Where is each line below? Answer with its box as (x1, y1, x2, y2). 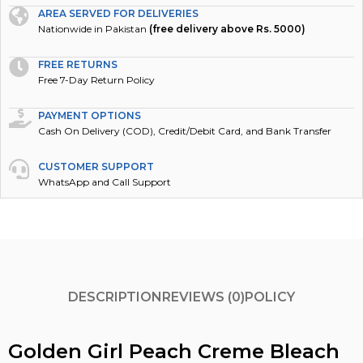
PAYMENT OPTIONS (38, 92, 142, 104)
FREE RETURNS (38, 41, 118, 53)
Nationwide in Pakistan (38, 5, 150, 17)
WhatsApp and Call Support (38, 158, 172, 170)
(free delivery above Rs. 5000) (149, 5, 306, 17)
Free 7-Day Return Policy (38, 56, 156, 68)
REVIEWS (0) (162, 271, 245, 287)
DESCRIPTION (68, 271, 162, 287)
